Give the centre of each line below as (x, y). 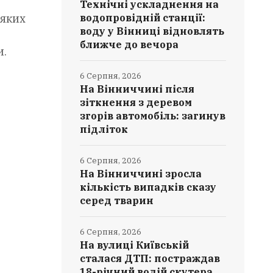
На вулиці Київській (135, 245)
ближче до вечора (129, 44)
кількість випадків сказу (148, 187)
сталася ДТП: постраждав (150, 258)
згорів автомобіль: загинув (153, 116)
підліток (104, 129)
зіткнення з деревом (136, 102)
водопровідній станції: (143, 18)
